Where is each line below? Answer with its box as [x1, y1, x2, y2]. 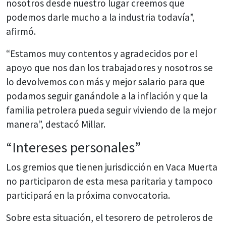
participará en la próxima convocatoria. [6, 189, 170, 201]
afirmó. [6, 25, 36, 37]
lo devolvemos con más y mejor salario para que [6, 75, 205, 88]
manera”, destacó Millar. [6, 118, 105, 130]
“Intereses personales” [6, 138, 141, 156]
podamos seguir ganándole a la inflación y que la [6, 89, 208, 102]
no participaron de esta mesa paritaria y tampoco [6, 175, 213, 187]
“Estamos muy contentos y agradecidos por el [6, 47, 197, 60]
